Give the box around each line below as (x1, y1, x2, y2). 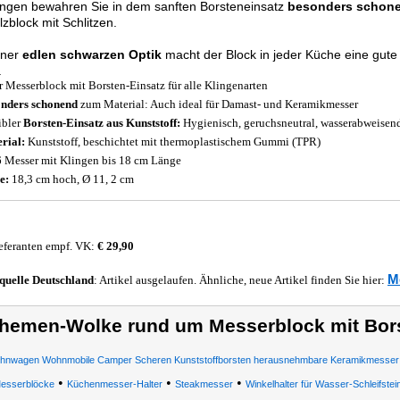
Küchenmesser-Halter (66, 379, 162, 389)
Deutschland (32, 273, 94, 287)
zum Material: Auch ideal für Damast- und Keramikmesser (78, 97, 358, 111)
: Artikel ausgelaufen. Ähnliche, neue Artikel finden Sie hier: (94, 273, 387, 287)
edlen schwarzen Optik (22, 47, 162, 62)
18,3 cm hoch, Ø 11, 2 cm (9, 172, 134, 186)
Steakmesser (174, 379, 233, 389)
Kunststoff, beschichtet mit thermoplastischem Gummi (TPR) (25, 135, 321, 148)
